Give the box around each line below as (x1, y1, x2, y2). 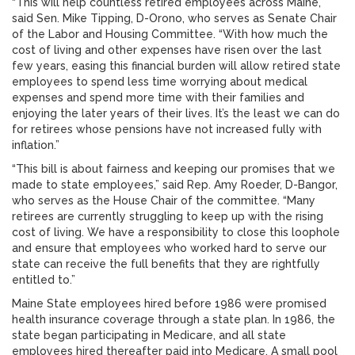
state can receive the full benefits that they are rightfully (12, 258, 320, 270)
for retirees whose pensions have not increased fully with (12, 123, 322, 136)
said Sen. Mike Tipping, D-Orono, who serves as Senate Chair (12, 12, 337, 25)
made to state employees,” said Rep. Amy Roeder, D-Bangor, (12, 178, 338, 191)
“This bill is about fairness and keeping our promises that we (12, 162, 335, 175)
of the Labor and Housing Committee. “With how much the (12, 28, 328, 40)
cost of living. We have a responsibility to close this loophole (12, 226, 340, 239)
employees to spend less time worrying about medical (12, 75, 307, 88)
